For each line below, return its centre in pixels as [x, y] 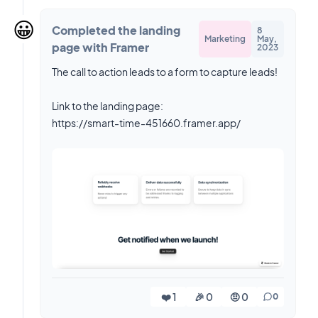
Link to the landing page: [108, 106]
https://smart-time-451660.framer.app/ [146, 123]
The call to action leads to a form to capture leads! [165, 72]
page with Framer [100, 48]
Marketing [225, 39]
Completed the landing [116, 31]
